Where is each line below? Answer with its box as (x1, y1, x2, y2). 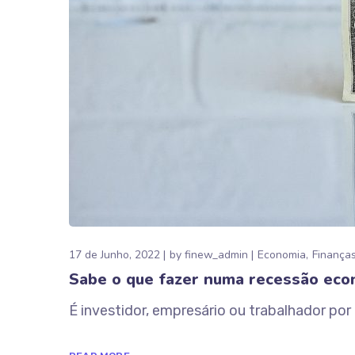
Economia (258, 247, 306, 262)
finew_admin (185, 247, 248, 262)
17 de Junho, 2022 (69, 247, 160, 262)
